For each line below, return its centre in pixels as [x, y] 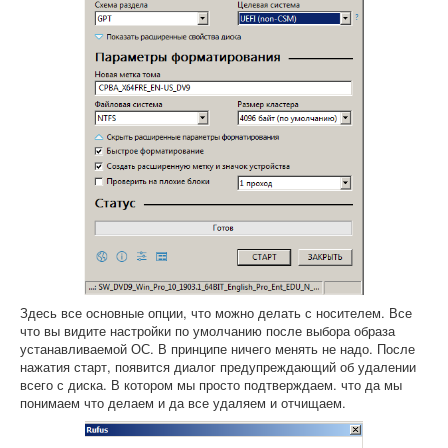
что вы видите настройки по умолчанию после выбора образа [207, 331]
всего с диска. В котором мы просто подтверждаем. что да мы [211, 385]
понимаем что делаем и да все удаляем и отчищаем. [183, 403]
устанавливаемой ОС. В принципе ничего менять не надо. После [217, 349]
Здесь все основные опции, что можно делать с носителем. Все [216, 313]
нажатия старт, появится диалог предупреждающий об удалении [218, 367]
